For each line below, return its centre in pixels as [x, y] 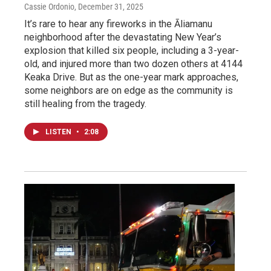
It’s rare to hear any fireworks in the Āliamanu [118, 24]
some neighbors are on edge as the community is [129, 91]
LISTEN [59, 132]
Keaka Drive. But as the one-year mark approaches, [131, 77]
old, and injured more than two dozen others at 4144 [133, 64]
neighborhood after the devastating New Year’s [123, 38]
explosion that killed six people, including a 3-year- [132, 51]
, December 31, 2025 [109, 7]
